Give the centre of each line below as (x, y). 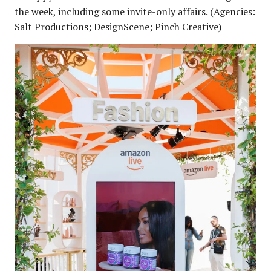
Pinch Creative (187, 27)
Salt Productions (51, 27)
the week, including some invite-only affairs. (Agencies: (135, 12)
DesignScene (122, 27)
